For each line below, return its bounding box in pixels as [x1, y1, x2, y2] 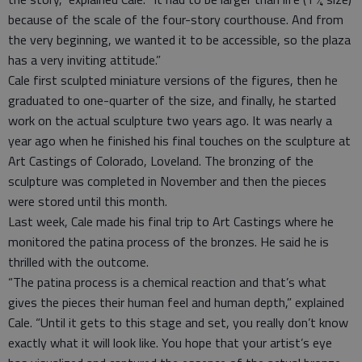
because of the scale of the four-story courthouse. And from [8, 10, 343, 29]
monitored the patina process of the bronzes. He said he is [8, 232, 329, 251]
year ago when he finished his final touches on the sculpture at [8, 131, 351, 150]
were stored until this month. [8, 192, 167, 211]
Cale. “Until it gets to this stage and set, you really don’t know [8, 313, 348, 332]
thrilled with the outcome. [8, 252, 149, 271]
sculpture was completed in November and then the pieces [8, 171, 326, 191]
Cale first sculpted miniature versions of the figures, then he [8, 70, 338, 90]
